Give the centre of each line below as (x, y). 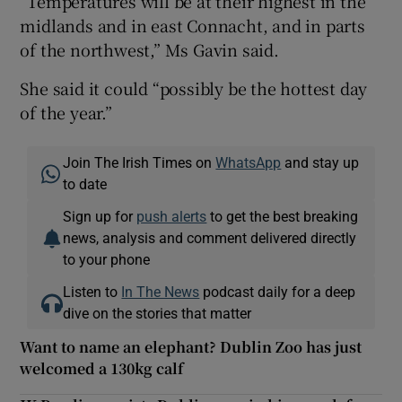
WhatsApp (249, 163)
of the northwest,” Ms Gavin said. (149, 50)
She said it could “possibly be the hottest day (194, 88)
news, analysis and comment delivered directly (210, 238)
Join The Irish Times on (140, 163)
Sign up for (100, 217)
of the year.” (66, 113)
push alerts (172, 217)
